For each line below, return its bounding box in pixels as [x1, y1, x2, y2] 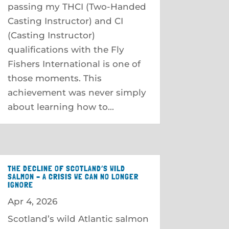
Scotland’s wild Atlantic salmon [7, 214, 149, 224]
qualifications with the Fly [7, 44, 124, 55]
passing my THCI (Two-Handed [7, 1, 146, 12]
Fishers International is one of [7, 58, 141, 69]
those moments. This [7, 73, 102, 83]
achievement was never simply [7, 87, 146, 98]
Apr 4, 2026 [7, 196, 57, 207]
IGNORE [7, 180, 33, 190]
